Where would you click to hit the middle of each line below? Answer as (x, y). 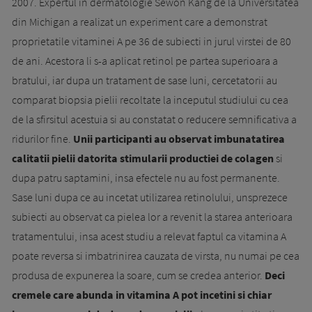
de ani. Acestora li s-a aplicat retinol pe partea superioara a (145, 60)
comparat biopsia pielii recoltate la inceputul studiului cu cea (150, 99)
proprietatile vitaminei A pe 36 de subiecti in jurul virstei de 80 (151, 41)
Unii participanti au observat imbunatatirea (179, 138)
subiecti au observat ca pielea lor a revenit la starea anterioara (152, 216)
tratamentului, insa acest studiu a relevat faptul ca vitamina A (149, 236)
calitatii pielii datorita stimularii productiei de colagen (144, 158)
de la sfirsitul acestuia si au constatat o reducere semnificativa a (154, 119)
